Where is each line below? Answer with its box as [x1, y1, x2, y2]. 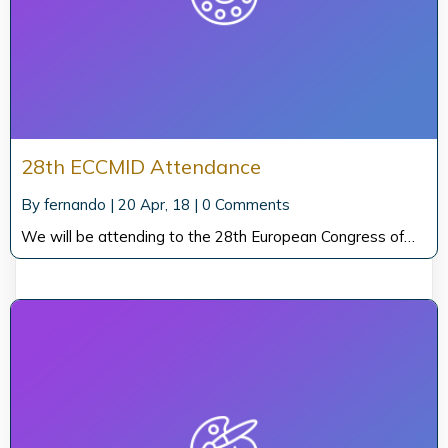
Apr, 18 [140, 194, 190, 214]
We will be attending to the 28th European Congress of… [21, 226, 415, 246]
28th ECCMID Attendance [21, 153, 261, 179]
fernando [44, 194, 106, 214]
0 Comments [202, 194, 290, 214]
